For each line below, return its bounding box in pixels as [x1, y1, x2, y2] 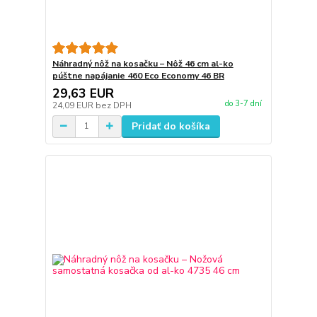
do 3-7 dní [224, 98, 262, 109]
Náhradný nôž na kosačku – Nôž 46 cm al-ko [52, 57, 234, 69]
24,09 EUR [52, 99, 96, 111]
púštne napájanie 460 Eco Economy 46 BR [52, 69, 224, 81]
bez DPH [95, 99, 132, 111]
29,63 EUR [52, 84, 114, 102]
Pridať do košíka [131, 119, 210, 133]
